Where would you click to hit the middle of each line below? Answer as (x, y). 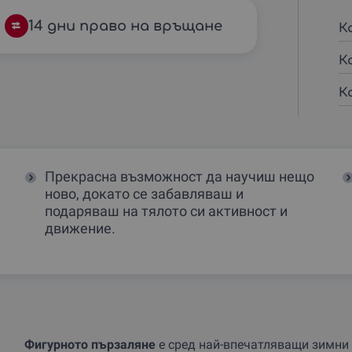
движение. (81, 228)
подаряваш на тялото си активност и (167, 211)
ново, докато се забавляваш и (145, 193)
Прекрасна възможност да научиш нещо (180, 176)
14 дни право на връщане (125, 26)
